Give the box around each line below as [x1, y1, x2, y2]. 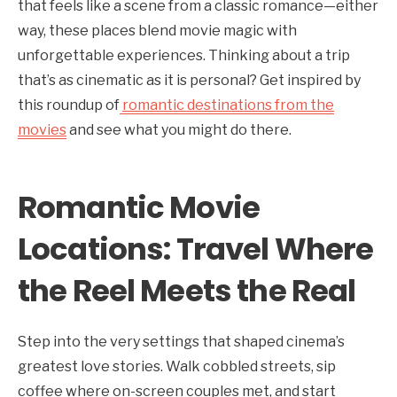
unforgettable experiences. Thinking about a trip [18, 46, 350, 64]
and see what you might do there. [66, 121, 292, 138]
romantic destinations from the [122, 96, 334, 113]
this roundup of [18, 96, 120, 113]
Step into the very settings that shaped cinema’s [18, 332, 345, 350]
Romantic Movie [18, 185, 261, 229]
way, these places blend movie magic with [18, 21, 297, 39]
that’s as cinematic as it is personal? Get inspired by [18, 71, 361, 89]
